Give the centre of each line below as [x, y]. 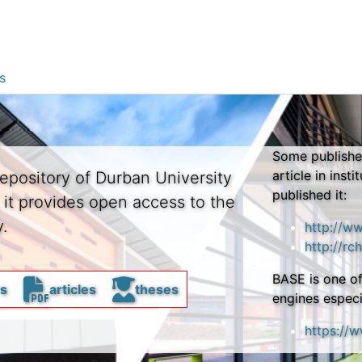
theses [156, 289]
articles [72, 289]
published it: [309, 194]
